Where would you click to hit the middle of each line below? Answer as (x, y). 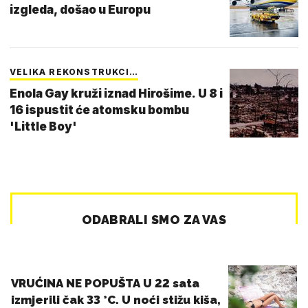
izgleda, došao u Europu (80, 9)
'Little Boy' (43, 126)
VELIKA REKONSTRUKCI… (74, 71)
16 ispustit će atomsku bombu (99, 110)
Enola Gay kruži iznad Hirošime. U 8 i (116, 93)
